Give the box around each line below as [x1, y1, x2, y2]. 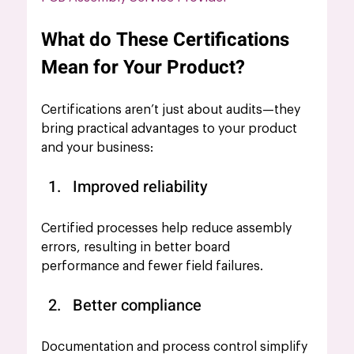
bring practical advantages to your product [41, 122, 301, 135]
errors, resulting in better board [41, 240, 234, 254]
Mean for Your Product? [41, 53, 246, 81]
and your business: [41, 141, 154, 154]
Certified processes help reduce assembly [41, 221, 296, 235]
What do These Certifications [41, 25, 295, 54]
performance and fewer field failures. [41, 259, 264, 273]
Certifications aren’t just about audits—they [41, 103, 304, 116]
